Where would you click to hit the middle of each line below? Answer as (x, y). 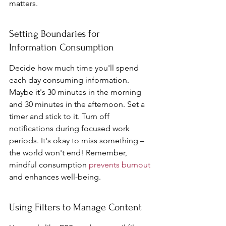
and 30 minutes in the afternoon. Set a (78, 104)
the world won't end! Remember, (69, 153)
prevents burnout (120, 165)
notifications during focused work (70, 128)
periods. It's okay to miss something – (78, 140)
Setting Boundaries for (56, 34)
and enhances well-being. (55, 177)
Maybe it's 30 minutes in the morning (76, 92)
